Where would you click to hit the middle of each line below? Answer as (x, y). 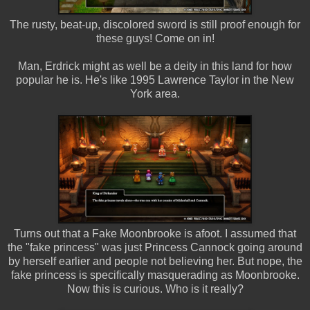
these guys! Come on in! (155, 38)
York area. (155, 93)
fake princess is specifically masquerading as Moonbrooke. (155, 275)
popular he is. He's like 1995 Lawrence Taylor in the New (155, 80)
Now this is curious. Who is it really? (155, 289)
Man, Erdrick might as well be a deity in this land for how (155, 66)
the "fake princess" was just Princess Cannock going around (155, 247)
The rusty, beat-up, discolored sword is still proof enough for (155, 24)
